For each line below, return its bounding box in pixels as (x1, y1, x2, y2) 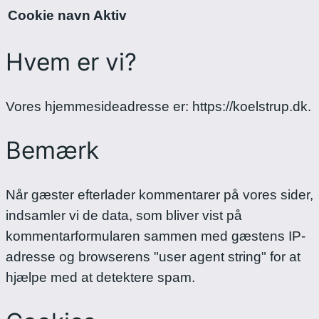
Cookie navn (8, 8, 90, 23)
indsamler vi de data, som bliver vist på (6, 208, 242, 224)
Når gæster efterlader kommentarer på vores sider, (6, 187, 313, 203)
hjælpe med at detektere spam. (6, 270, 195, 286)
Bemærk (6, 136, 99, 165)
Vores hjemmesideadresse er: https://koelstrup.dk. (6, 98, 311, 114)
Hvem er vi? (6, 48, 137, 77)
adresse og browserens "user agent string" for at (6, 249, 300, 265)
